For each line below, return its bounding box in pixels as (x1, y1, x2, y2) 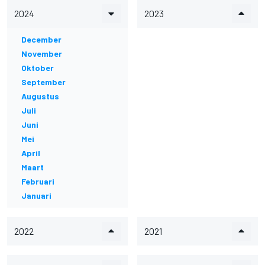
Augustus (21, 91, 59, 101)
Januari (21, 190, 51, 201)
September (21, 77, 66, 87)
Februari (21, 176, 54, 186)
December (21, 34, 62, 44)
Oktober (21, 63, 54, 73)
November (21, 49, 62, 59)
